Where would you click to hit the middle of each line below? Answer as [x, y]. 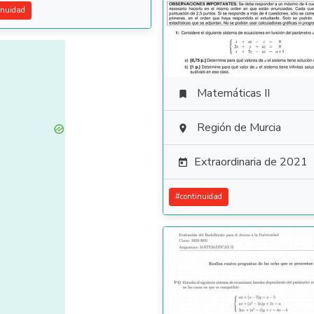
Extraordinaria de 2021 [251, 162]
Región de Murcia [239, 128]
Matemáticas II [233, 93]
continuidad [201, 197]
